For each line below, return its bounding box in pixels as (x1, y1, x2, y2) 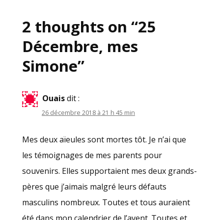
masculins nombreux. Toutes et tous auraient (22, 196, 190, 208)
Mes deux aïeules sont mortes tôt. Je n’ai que (22, 134, 186, 145)
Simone (22, 55, 78, 77)
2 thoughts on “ (22, 16, 138, 37)
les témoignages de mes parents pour (22, 149, 162, 161)
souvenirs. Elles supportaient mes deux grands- (22, 165, 197, 176)
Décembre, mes (22, 36, 138, 57)
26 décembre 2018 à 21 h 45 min (42, 108, 135, 117)
